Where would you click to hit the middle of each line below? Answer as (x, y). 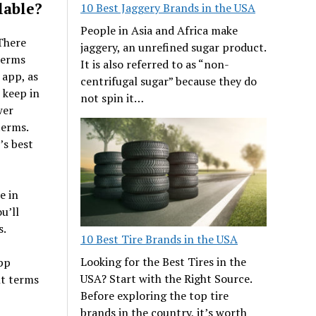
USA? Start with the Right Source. (166, 278)
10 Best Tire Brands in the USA (159, 239)
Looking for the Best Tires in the (164, 261)
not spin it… (113, 98)
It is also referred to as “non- (155, 64)
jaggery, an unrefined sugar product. (174, 47)
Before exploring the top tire (155, 295)
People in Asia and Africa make (159, 30)
